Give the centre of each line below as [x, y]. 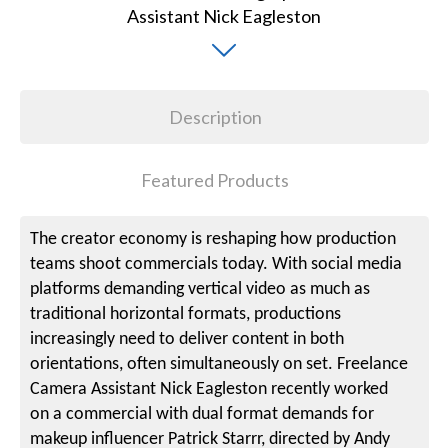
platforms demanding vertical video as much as [200, 290]
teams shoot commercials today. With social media [216, 265]
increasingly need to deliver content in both [187, 340]
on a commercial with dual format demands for [202, 415]
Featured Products [215, 180]
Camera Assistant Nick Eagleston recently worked [209, 390]
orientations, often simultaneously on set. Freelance [219, 365]
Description [215, 117]
